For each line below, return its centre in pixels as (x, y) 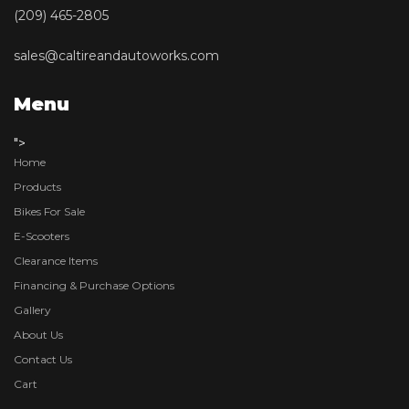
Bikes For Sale (49, 211)
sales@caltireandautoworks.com (116, 55)
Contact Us (43, 359)
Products (37, 186)
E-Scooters (42, 236)
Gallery (32, 309)
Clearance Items (56, 260)
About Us (38, 334)
